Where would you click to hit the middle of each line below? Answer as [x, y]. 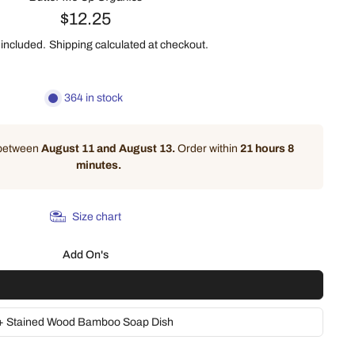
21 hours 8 [267, 149]
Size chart [97, 216]
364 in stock [94, 98]
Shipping [72, 45]
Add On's [86, 255]
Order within [209, 149]
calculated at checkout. [152, 45]
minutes [97, 165]
